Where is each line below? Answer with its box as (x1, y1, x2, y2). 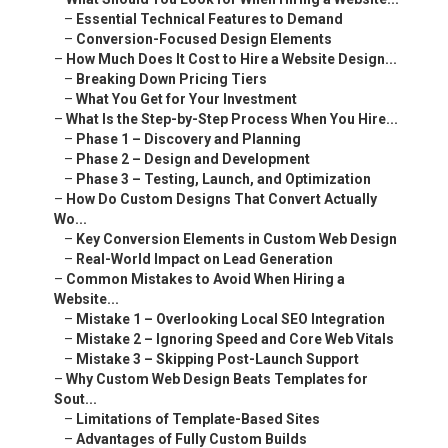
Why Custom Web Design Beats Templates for (66, 371, 368, 388)
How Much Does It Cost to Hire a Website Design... (66, 51, 397, 68)
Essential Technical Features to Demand (76, 11, 343, 28)
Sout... (54, 391, 97, 408)
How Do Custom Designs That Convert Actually (66, 191, 377, 208)
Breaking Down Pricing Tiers (76, 71, 267, 88)
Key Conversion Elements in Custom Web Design (76, 231, 397, 248)
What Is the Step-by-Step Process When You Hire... (66, 111, 398, 128)
